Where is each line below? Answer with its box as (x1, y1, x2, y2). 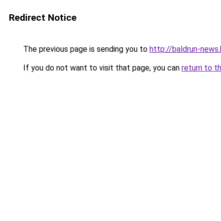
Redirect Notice (9, 12, 76, 23)
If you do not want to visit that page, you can (21, 63, 182, 73)
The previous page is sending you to (21, 44, 149, 54)
